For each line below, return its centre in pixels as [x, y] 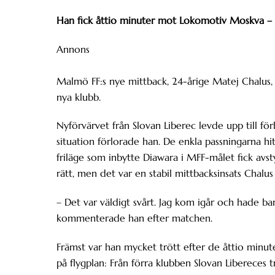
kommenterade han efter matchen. [134, 218]
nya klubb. [79, 97]
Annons [73, 49]
